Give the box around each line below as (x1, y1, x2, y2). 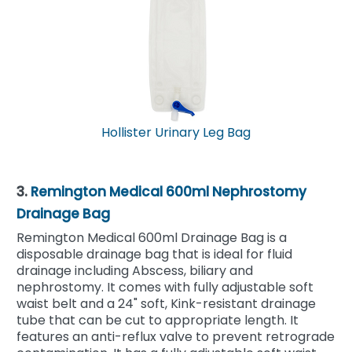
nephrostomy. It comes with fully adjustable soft (16, 277, 313, 296)
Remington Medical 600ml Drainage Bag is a (16, 228, 287, 247)
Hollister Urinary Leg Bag (101, 123, 251, 141)
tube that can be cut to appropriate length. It (16, 310, 299, 329)
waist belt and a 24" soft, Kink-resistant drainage (16, 294, 316, 313)
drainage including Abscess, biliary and (16, 261, 253, 280)
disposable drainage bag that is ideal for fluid (16, 244, 292, 263)
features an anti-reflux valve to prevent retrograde (16, 327, 335, 346)
